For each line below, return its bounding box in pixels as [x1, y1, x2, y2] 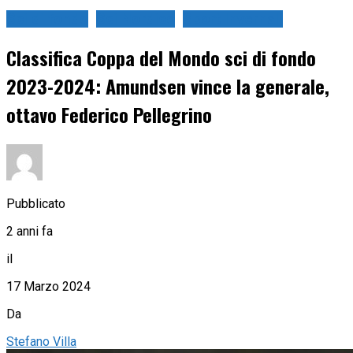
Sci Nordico [96, 10, 175, 28]
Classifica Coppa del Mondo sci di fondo [6, 43, 316, 72]
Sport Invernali [183, 10, 283, 28]
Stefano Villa [6, 333, 76, 349]
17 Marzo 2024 [6, 278, 91, 294]
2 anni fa [6, 223, 53, 239]
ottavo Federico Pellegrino [6, 100, 212, 129]
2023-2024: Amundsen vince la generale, [6, 72, 329, 101]
